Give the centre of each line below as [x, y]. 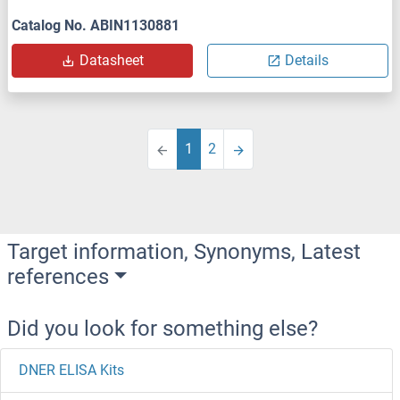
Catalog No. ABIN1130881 [96, 25]
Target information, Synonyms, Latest [184, 251]
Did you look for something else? [162, 328]
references [58, 276]
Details [307, 60]
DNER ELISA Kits [71, 370]
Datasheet [111, 60]
